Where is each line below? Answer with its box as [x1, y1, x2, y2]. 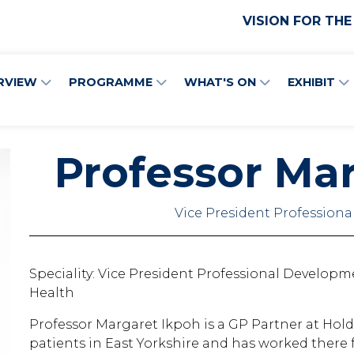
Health [29, 285, 74, 300]
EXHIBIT [288, 74, 338, 89]
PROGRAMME [69, 74, 156, 89]
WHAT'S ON [184, 74, 259, 89]
